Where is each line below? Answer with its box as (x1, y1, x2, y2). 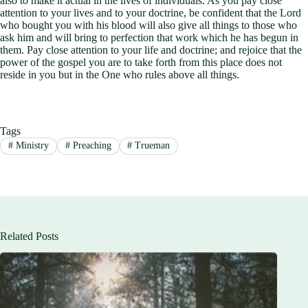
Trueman (132, 140, 170, 151)
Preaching (69, 140, 111, 151)
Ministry (12, 140, 49, 151)
